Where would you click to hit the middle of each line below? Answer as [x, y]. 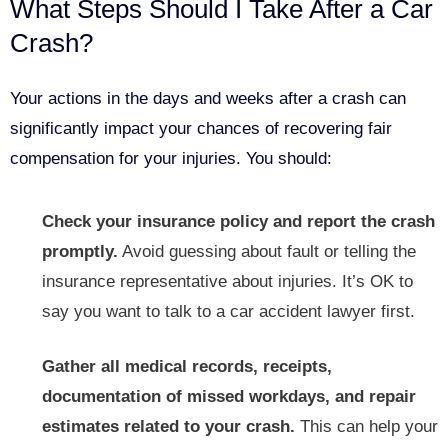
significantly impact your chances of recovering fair [201, 129]
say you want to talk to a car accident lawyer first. [228, 312]
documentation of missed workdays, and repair [229, 397]
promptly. [80, 252]
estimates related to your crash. [168, 427]
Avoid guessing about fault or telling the [267, 252]
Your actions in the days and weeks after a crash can [208, 99]
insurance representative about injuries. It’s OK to [227, 282]
